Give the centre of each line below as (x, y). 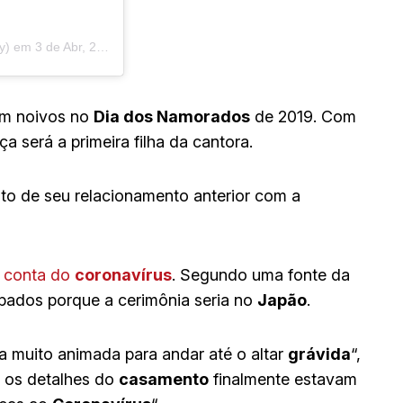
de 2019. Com (303, 117)
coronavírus (123, 275)
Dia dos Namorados (172, 117)
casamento (164, 380)
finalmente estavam (283, 380)
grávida (319, 354)
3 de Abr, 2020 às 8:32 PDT (66, 47)
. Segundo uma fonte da (261, 275)
